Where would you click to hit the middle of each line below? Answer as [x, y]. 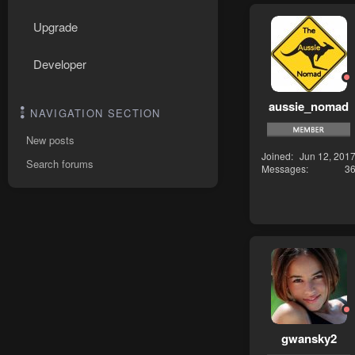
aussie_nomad [309, 106]
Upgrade [55, 27]
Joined [276, 155]
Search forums [60, 164]
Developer [60, 64]
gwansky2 [309, 338]
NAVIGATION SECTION [95, 113]
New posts [50, 140]
